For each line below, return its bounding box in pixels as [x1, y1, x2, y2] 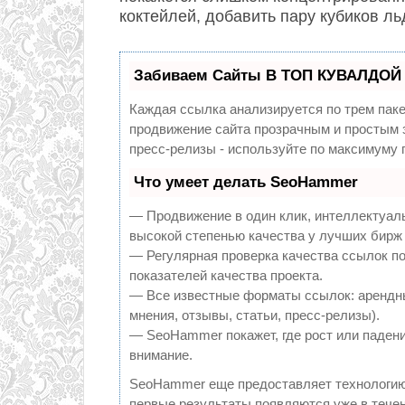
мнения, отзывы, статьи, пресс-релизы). [129, 307, 380, 323]
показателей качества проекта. [129, 268, 323, 283]
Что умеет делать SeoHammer [134, 174, 358, 191]
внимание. [129, 347, 193, 363]
